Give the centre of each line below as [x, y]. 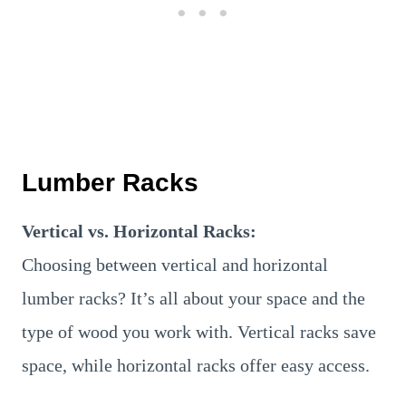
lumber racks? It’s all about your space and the [193, 298]
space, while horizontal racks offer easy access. [196, 365]
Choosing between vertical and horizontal [175, 264]
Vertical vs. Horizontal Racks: [139, 231]
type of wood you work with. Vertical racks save [199, 331]
